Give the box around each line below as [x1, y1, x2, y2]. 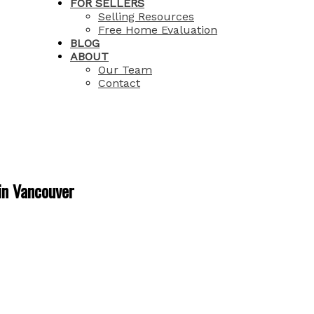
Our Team [98, 63, 152, 76]
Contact [98, 76, 140, 90]
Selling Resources [98, 10, 194, 23]
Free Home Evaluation [98, 23, 217, 36]
